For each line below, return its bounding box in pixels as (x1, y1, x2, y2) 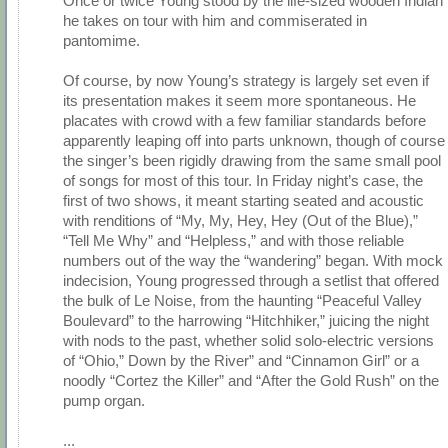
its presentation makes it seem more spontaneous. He (63, 92, 416, 110)
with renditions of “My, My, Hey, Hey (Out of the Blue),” (63, 212, 418, 230)
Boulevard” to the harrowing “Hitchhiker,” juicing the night (63, 312, 429, 330)
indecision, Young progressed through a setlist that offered (63, 272, 439, 290)
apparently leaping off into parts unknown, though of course (63, 132, 445, 150)
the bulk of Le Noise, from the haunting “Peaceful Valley (63, 292, 422, 310)
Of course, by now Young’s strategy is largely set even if (63, 72, 429, 90)
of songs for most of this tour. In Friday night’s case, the (63, 172, 423, 190)
